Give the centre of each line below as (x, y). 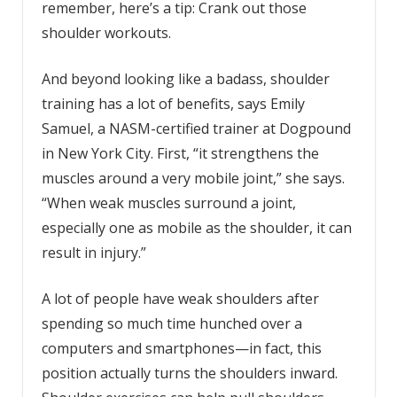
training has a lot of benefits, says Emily (173, 103)
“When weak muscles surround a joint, (168, 202)
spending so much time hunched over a (171, 323)
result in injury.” (93, 252)
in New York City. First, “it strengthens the (180, 153)
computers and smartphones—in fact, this (181, 348)
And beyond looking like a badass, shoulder (185, 78)
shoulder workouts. (106, 32)
